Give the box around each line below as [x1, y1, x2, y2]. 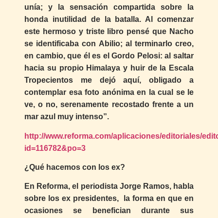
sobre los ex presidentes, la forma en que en [24, 194, 194, 203]
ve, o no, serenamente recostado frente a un [24, 100, 194, 109]
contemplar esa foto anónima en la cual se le [24, 88, 194, 97]
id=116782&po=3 [24, 144, 86, 152]
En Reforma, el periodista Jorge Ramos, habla [24, 182, 194, 191]
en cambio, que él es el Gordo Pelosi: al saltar [24, 52, 194, 60]
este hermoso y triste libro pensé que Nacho [24, 27, 194, 36]
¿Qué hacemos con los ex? [24, 163, 125, 172]
